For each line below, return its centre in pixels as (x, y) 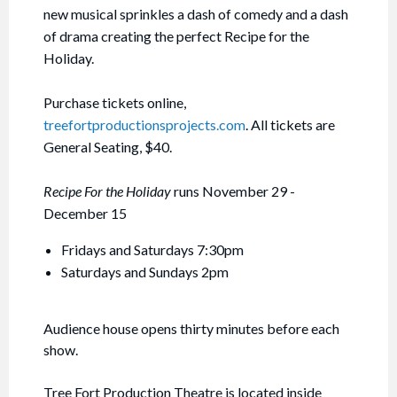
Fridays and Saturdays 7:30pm (152, 249)
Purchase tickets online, (115, 102)
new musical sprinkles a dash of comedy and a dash (196, 13)
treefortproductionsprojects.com (144, 124)
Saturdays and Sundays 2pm (145, 271)
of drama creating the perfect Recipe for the (176, 35)
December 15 (85, 213)
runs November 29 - (233, 191)
